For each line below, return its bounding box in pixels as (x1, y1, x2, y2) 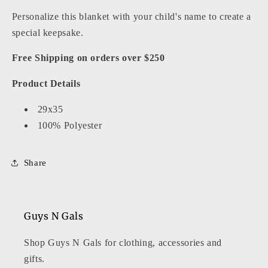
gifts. (24, 253, 45, 264)
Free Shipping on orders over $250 (11, 53, 165, 63)
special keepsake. (11, 27, 84, 38)
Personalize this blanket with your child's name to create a (11, 11, 251, 22)
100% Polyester (37, 120, 102, 130)
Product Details (11, 78, 81, 89)
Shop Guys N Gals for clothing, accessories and (24, 237, 222, 248)
